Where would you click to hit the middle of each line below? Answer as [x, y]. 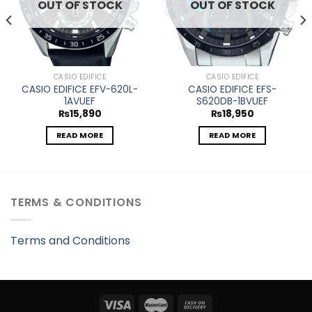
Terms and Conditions [70, 240]
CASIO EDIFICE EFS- [232, 89]
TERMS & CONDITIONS [76, 202]
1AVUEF [80, 101]
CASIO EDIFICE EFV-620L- [80, 89]
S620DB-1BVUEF [232, 101]
